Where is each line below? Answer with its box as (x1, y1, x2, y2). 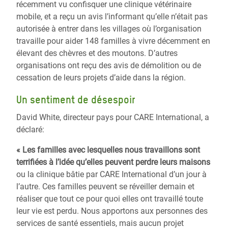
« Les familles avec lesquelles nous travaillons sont (16, 145, 200, 155)
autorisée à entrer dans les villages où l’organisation (16, 24, 202, 34)
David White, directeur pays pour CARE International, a (16, 112, 209, 122)
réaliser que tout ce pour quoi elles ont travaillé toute (16, 194, 203, 204)
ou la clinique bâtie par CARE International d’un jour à (16, 169, 207, 179)
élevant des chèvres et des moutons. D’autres (16, 48, 178, 58)
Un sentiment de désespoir (16, 94, 135, 106)
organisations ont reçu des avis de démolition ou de (16, 61, 201, 70)
